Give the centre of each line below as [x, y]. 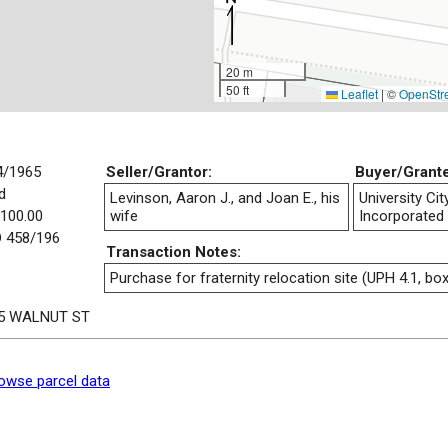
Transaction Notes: [173, 251]
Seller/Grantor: [159, 171]
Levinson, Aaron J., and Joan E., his [225, 197]
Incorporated [401, 215]
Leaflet [358, 93]
